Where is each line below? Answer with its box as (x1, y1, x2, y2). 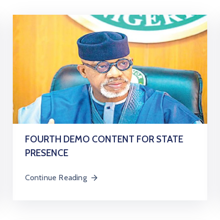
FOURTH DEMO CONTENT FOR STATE (25, 134, 183, 145)
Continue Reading (25, 173, 87, 182)
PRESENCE (25, 147, 68, 159)
